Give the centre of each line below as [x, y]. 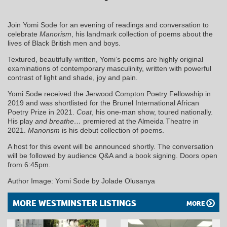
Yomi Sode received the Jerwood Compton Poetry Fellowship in [109, 94]
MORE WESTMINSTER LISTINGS [74, 204]
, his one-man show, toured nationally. [152, 112]
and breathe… [58, 121]
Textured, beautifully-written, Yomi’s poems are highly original [105, 60]
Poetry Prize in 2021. [42, 112]
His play [21, 121]
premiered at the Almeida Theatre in [140, 121]
